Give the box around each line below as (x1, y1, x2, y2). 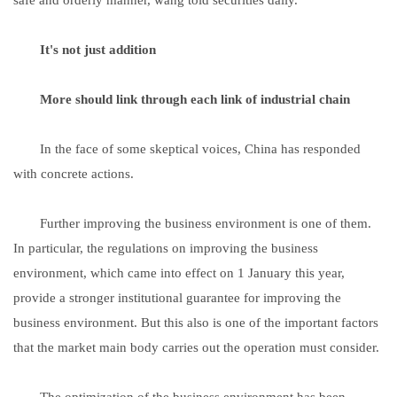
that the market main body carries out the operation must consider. (13, 339, 379, 354)
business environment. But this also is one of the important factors (13, 315, 378, 330)
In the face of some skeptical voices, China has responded (13, 141, 361, 156)
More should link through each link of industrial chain (40, 91, 350, 106)
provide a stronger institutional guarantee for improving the (13, 290, 341, 305)
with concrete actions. (13, 166, 134, 181)
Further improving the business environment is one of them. (13, 215, 371, 230)
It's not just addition (40, 42, 156, 57)
